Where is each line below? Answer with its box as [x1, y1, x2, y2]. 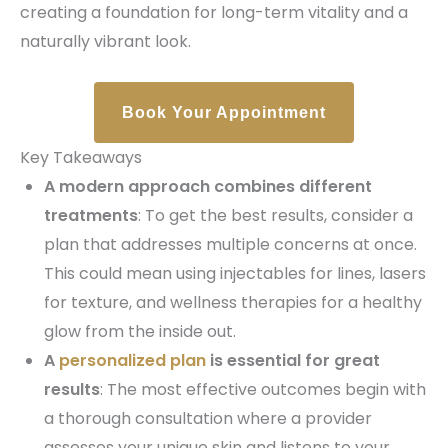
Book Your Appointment [122, 103, 326, 121]
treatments [44, 203, 138, 227]
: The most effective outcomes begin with [100, 377, 426, 401]
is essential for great [206, 348, 380, 372]
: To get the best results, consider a [138, 203, 413, 227]
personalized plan [59, 348, 206, 372]
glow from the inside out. [44, 319, 236, 343]
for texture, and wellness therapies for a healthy [44, 290, 422, 314]
